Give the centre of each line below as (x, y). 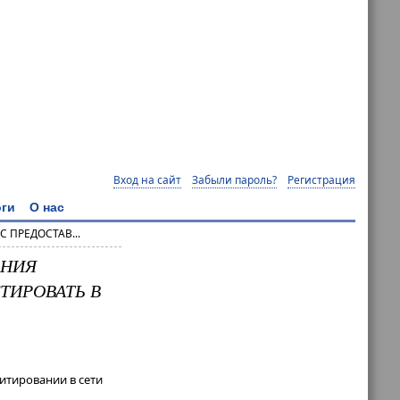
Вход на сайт (147, 179)
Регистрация (321, 179)
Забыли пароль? (234, 179)
